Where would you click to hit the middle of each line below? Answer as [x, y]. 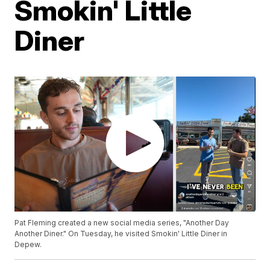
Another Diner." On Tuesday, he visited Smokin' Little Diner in [121, 234]
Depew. [28, 245]
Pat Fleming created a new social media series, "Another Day [122, 223]
